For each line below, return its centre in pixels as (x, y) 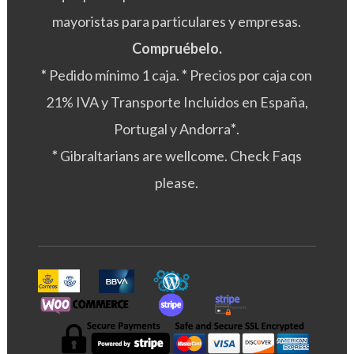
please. (177, 182)
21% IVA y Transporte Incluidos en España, (177, 102)
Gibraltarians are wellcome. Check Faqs (179, 155)
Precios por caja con (250, 75)
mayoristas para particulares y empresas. (177, 21)
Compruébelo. (177, 48)
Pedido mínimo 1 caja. (115, 75)
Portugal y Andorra (173, 128)
